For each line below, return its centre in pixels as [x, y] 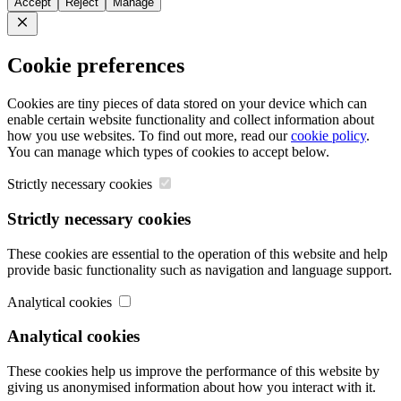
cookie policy [328, 136]
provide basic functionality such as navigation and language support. [200, 269]
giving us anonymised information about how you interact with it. [192, 388]
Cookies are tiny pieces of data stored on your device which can [187, 104]
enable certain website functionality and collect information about [191, 120]
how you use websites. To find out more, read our [149, 136]
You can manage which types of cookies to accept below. [168, 152]
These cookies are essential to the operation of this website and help [197, 253]
